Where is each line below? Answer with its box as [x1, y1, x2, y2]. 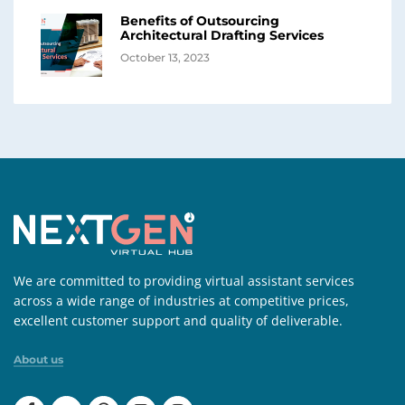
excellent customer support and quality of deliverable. [14, 311, 343, 329]
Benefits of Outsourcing [120, 13, 279, 30]
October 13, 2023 [120, 51, 210, 65]
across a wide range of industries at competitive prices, [14, 291, 349, 309]
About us [14, 352, 63, 366]
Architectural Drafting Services [120, 27, 324, 44]
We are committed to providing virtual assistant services [14, 271, 354, 289]
